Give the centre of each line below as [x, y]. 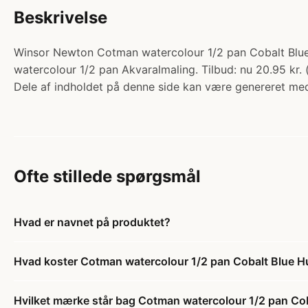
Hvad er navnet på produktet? [92, 222]
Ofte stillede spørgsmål [107, 176]
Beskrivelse [60, 18]
